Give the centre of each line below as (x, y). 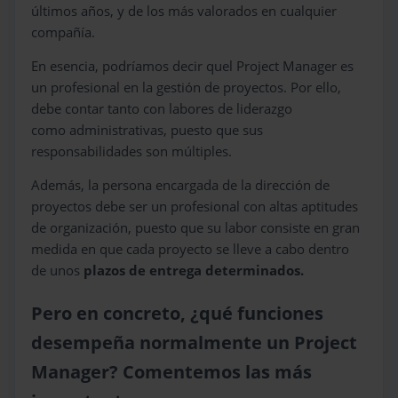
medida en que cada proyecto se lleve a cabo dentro (190, 249)
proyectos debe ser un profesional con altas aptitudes (195, 206)
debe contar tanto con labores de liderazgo (162, 108)
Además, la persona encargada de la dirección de (180, 185)
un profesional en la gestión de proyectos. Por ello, (186, 87)
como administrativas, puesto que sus (147, 130)
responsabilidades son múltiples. (131, 151)
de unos (56, 270)
